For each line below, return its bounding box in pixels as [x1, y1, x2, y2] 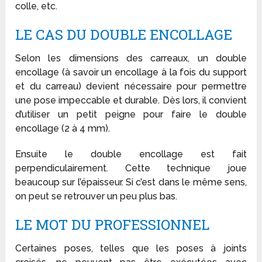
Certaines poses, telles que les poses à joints [15, 243, 247, 254]
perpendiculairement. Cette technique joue [15, 163, 247, 174]
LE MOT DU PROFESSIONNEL [15, 215, 210, 235]
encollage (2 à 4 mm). [15, 123, 111, 135]
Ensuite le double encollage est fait [15, 149, 247, 160]
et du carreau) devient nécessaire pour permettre [15, 81, 247, 92]
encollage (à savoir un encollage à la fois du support [15, 67, 247, 78]
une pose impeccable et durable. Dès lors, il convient [15, 95, 247, 106]
